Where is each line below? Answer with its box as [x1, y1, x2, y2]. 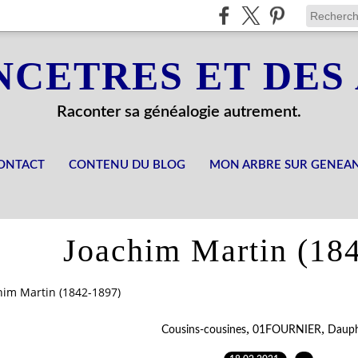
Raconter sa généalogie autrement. [57, 104, 301, 120]
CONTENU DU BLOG [69, 159, 185, 171]
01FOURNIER [252, 324, 321, 336]
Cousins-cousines [161, 324, 246, 336]
